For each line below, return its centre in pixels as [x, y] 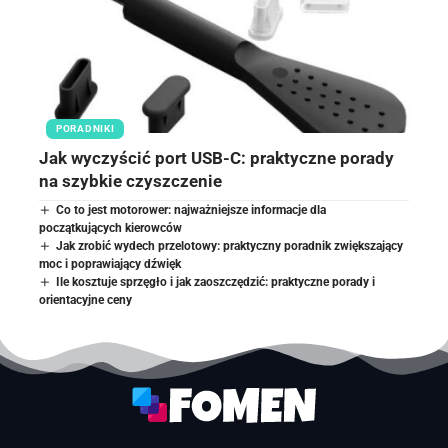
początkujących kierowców [110, 227]
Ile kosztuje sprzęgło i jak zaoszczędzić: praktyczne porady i [216, 281]
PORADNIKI [85, 128]
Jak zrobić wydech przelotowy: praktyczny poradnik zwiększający [230, 245]
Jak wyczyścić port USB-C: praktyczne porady [216, 157]
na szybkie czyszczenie [130, 180]
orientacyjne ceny [85, 299]
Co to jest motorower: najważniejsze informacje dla [191, 209]
